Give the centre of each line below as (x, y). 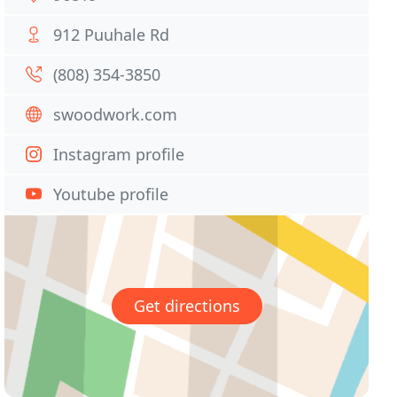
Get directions (187, 306)
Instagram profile (119, 154)
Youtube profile (111, 194)
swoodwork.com (116, 114)
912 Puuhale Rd (112, 35)
